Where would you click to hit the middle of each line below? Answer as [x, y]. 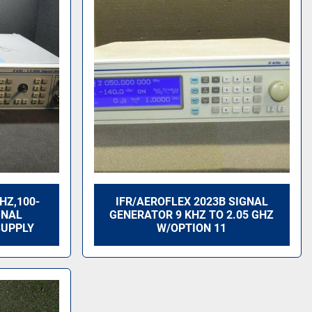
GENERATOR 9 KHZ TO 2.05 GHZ [192, 215]
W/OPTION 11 [192, 228]
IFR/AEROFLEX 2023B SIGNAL [192, 202]
